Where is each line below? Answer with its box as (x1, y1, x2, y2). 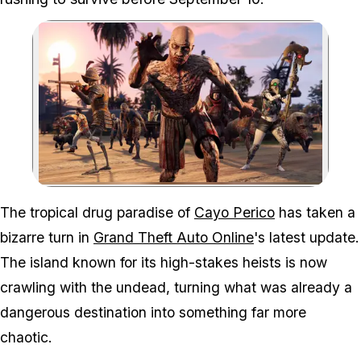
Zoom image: (180, 184, 244, 197)
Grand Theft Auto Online (93, 229, 254, 247)
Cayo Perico (194, 204, 275, 222)
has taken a (275, 204, 355, 222)
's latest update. (254, 229, 359, 247)
